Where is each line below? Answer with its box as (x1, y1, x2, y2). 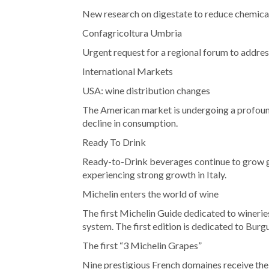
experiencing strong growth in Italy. (82, 169, 226, 181)
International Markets (82, 65, 173, 77)
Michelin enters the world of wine (82, 188, 219, 200)
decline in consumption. (82, 117, 178, 129)
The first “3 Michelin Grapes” (82, 240, 202, 252)
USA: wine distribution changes (82, 85, 210, 97)
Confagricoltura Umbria (82, 27, 182, 39)
